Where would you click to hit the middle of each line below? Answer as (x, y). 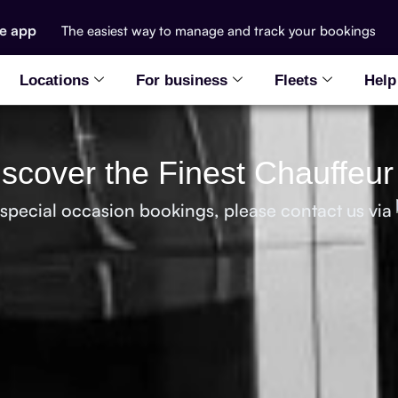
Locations (54, 80)
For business (181, 80)
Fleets (295, 80)
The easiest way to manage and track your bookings (217, 30)
